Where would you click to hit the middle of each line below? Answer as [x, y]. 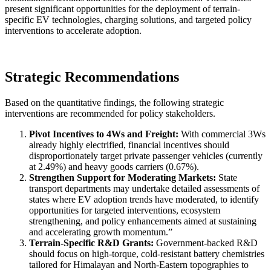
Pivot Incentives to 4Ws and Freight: [104, 134]
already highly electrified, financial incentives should [129, 145]
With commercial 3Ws [222, 134]
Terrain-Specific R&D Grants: [91, 243]
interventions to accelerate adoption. [73, 31]
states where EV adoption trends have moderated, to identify [144, 200]
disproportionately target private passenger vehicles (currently [146, 156]
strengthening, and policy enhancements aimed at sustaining [143, 221]
